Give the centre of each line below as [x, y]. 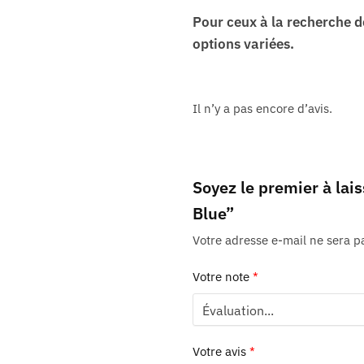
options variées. [243, 43]
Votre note [222, 277]
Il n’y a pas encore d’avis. [262, 108]
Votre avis [221, 351]
